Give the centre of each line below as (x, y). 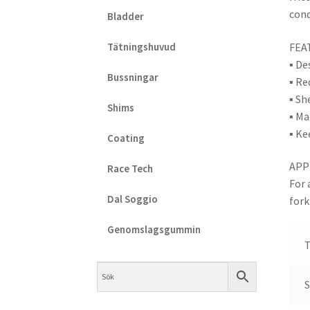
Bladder (126, 17)
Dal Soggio (133, 199)
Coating (126, 138)
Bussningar (133, 77)
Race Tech (130, 169)
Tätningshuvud (142, 47)
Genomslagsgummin (154, 230)
